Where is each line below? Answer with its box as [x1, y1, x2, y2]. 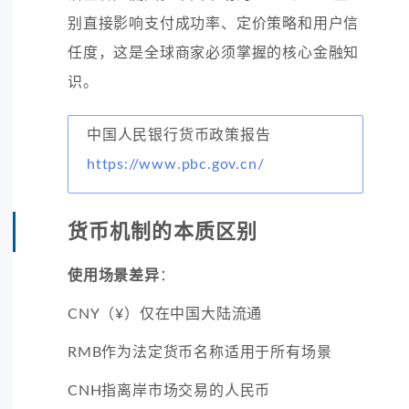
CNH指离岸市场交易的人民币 [68, 383, 271, 398]
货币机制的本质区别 [68, 221, 257, 242]
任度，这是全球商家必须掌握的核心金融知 [68, 45, 360, 60]
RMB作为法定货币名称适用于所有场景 [68, 344, 332, 360]
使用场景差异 [68, 267, 160, 283]
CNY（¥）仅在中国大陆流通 [68, 306, 263, 321]
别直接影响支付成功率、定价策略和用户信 [68, 16, 360, 31]
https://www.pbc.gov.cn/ [87, 156, 265, 172]
